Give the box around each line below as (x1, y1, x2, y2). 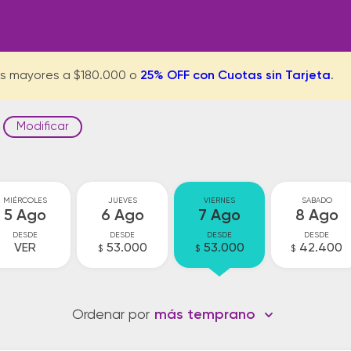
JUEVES (107, 197, 137, 204)
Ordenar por (72, 308, 150, 322)
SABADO (301, 197, 332, 204)
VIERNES (204, 197, 235, 204)
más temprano (154, 308, 255, 322)
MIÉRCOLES (3, 197, 47, 204)
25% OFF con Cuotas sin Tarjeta (140, 70, 331, 82)
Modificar (16, 121, 69, 132)
